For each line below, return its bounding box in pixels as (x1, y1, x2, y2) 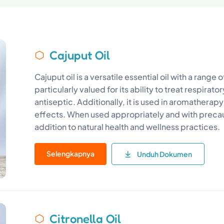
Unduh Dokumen (137, 149, 192, 158)
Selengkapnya (46, 149, 95, 158)
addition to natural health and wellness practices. (34, 121, 220, 132)
